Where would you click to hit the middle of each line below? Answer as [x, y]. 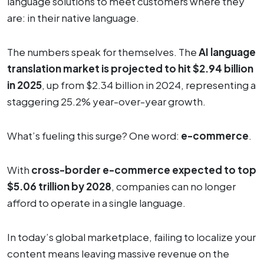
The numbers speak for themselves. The [103, 52]
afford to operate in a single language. [96, 202]
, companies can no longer [174, 186]
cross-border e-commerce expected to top [144, 169]
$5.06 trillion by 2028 [59, 186]
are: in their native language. [73, 17]
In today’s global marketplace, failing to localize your [131, 237]
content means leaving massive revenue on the [118, 253]
